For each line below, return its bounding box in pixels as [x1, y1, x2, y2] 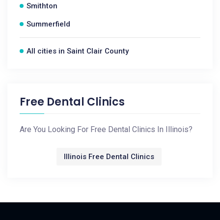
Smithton [27, 1, 57, 10]
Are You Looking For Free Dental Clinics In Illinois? [20, 125, 192, 134]
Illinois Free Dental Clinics [63, 152, 154, 161]
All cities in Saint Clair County [27, 47, 129, 55]
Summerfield [27, 20, 70, 28]
